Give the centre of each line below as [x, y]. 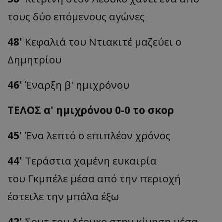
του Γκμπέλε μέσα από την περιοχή [94, 179]
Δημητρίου [34, 60]
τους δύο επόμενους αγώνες [76, 17]
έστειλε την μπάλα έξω [63, 196]
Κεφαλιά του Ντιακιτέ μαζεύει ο [103, 42]
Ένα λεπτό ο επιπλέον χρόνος [98, 136]
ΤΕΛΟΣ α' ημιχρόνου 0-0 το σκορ [91, 110]
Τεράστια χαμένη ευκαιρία [91, 161]
